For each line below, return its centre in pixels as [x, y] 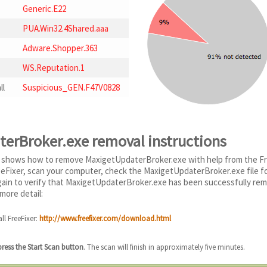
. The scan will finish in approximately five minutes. [164, 247]
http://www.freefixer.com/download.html [105, 218]
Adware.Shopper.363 [60, 48]
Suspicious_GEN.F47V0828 [71, 88]
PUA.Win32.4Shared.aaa [66, 29]
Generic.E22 [44, 9]
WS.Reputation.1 [54, 68]
